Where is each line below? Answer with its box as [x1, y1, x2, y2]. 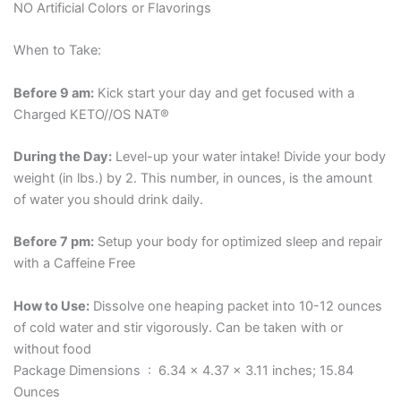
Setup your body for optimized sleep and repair [93, 234, 382, 251]
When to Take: [13, 42, 101, 59]
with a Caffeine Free [13, 255, 135, 272]
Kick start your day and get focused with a [93, 84, 354, 101]
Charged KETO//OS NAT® [13, 106, 169, 123]
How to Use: [13, 297, 90, 314]
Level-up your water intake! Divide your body [111, 149, 386, 166]
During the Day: [13, 149, 112, 166]
